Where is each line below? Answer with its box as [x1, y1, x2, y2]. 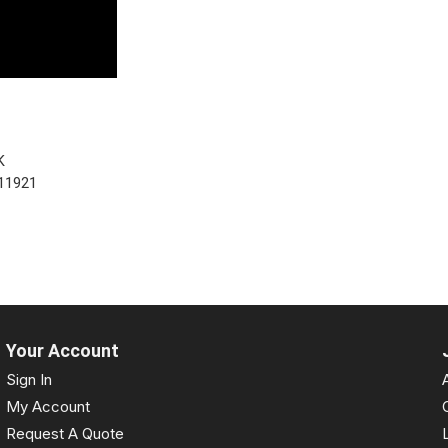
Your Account [5, 340, 119, 361]
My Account [5, 397, 90, 416]
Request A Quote [5, 424, 124, 443]
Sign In [5, 370, 52, 389]
